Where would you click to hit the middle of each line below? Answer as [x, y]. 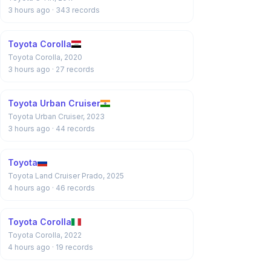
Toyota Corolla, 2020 [45, 57]
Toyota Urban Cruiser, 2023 [56, 116]
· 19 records [73, 247]
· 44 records [73, 129]
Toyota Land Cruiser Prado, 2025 [66, 176]
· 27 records [73, 69]
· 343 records [76, 10]
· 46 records [73, 188]
